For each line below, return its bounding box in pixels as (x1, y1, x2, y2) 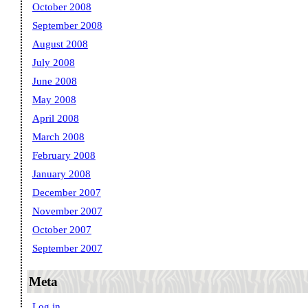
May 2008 (32, 94, 76, 106)
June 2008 (32, 76, 77, 87)
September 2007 (32, 243, 102, 254)
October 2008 (32, 1, 91, 13)
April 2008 (32, 113, 79, 124)
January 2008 (32, 168, 91, 180)
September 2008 (32, 20, 102, 32)
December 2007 (32, 187, 101, 199)
